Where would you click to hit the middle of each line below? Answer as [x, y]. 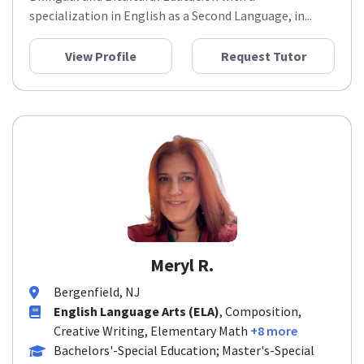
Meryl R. [182, 265]
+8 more [274, 331]
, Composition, [260, 311]
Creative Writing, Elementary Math [151, 331]
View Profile [101, 56]
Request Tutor [263, 56]
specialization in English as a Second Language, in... [171, 15]
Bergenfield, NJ [97, 292]
